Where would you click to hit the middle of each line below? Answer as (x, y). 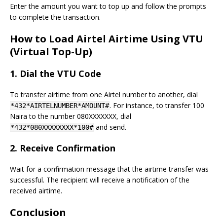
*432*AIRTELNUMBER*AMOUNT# (60, 106)
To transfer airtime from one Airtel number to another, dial (104, 94)
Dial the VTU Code (60, 74)
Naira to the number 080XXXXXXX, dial (71, 116)
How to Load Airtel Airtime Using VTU (107, 39)
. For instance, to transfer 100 (157, 105)
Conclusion (38, 212)
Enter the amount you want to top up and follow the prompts (108, 6)
